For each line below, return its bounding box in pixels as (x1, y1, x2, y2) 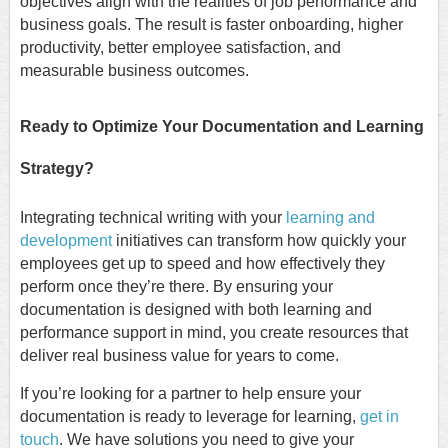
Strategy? (20, 160, 94, 178)
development (20, 232, 112, 250)
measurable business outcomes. (20, 61, 249, 79)
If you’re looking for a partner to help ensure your (20, 385, 361, 403)
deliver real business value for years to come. (20, 347, 339, 365)
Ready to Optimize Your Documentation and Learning (20, 118, 424, 136)
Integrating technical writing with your (20, 209, 286, 227)
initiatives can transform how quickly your (112, 232, 406, 250)
